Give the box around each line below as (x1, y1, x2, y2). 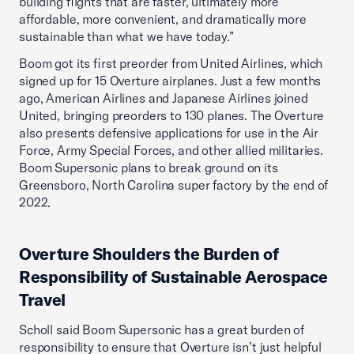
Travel (19, 289, 66, 310)
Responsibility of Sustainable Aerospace (19, 266, 329, 287)
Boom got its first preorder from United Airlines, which (19, 55, 323, 71)
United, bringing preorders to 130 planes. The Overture (19, 107, 325, 123)
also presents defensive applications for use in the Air (19, 125, 319, 141)
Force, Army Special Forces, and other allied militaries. (19, 142, 323, 158)
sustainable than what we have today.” (19, 28, 234, 44)
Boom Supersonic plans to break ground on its (19, 160, 278, 175)
